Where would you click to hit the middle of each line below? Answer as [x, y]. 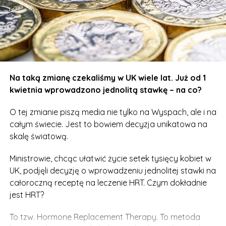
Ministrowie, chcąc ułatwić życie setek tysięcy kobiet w [110, 159]
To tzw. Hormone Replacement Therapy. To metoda [105, 217]
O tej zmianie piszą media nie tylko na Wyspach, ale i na [113, 112]
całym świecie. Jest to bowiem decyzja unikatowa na [108, 124]
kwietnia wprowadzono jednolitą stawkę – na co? [105, 90]
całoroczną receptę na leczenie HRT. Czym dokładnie [108, 183]
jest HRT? [26, 195]
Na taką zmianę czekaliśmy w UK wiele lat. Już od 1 [107, 78]
